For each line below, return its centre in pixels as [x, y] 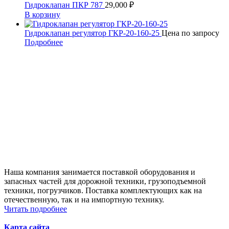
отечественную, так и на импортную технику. [84, 200]
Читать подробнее [36, 209]
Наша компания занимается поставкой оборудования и [100, 172]
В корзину [42, 15]
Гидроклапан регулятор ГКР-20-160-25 [93, 33]
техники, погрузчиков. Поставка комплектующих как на [103, 191]
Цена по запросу [190, 33]
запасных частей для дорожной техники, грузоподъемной [105, 181]
